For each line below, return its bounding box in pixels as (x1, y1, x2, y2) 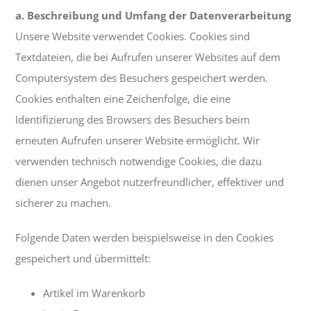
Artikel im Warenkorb (43, 286, 146, 301)
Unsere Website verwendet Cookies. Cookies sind (15, 29, 251, 44)
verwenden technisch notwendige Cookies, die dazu (15, 154, 262, 169)
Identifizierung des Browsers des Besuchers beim (15, 112, 251, 127)
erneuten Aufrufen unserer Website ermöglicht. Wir (15, 133, 260, 148)
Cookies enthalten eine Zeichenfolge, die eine (15, 92, 231, 106)
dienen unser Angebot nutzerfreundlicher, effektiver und (15, 175, 285, 190)
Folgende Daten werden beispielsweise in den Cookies (15, 230, 274, 245)
